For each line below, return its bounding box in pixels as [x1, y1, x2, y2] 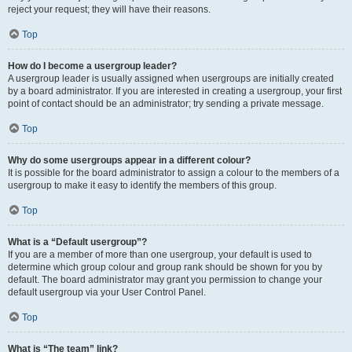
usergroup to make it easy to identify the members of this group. [8, 180, 277, 191]
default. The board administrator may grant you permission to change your [8, 274, 322, 285]
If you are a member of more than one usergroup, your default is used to [8, 249, 312, 260]
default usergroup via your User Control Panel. [8, 287, 206, 298]
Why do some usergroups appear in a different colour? [8, 155, 251, 166]
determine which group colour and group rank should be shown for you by [8, 262, 322, 273]
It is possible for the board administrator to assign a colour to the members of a [8, 167, 339, 178]
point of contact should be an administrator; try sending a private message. [8, 98, 324, 109]
